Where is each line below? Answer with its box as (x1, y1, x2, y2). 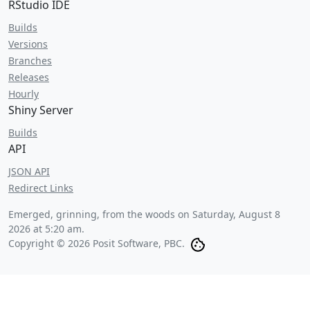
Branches (8, 54, 52, 67)
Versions (8, 37, 48, 51)
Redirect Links (8, 181, 73, 194)
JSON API (8, 165, 50, 178)
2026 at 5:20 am (8, 222, 82, 235)
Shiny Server (8, 102, 73, 118)
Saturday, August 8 (192, 208, 280, 221)
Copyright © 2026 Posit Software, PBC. (8, 237, 185, 250)
